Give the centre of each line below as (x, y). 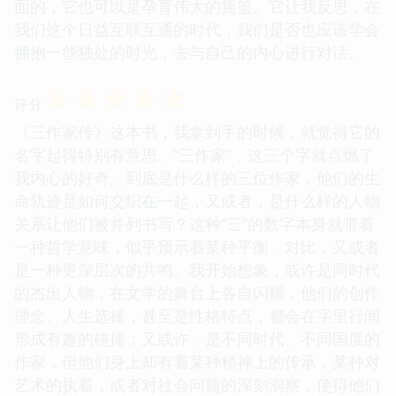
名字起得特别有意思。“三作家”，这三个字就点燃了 (194, 154)
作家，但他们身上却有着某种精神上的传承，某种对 (197, 361)
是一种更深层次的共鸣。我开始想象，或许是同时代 (197, 269)
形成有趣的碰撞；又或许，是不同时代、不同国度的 (197, 338)
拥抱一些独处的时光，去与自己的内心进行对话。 (189, 52)
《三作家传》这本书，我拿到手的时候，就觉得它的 (197, 131)
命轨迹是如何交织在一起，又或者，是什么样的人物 (197, 200)
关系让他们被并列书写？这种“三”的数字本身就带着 (194, 223)
